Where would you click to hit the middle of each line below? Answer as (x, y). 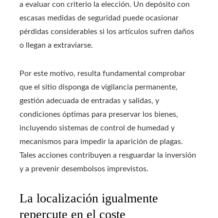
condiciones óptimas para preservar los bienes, (99, 114)
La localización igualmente (89, 198)
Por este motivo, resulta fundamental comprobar (102, 73)
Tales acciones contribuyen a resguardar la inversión (108, 155)
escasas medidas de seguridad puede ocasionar (99, 18)
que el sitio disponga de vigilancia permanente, (99, 87)
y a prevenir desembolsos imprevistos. (84, 169)
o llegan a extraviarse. (56, 45)
